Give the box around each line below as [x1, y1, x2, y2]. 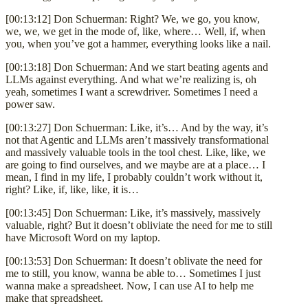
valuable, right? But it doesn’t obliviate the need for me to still [5, 219, 272, 231]
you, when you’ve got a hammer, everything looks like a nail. [5, 37, 271, 49]
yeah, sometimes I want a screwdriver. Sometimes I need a [5, 85, 258, 98]
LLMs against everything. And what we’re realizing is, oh [5, 73, 256, 85]
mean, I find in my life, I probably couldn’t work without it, [5, 170, 263, 183]
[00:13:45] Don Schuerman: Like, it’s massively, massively [5, 206, 261, 219]
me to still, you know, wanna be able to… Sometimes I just [5, 267, 261, 279]
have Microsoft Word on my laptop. [5, 231, 160, 243]
